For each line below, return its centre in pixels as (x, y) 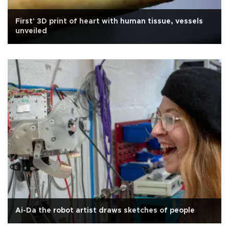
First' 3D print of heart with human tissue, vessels (109, 22)
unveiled (31, 31)
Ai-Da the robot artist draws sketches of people (105, 211)
